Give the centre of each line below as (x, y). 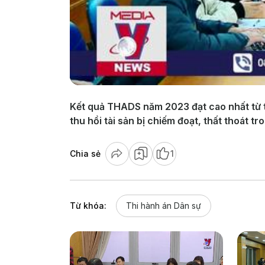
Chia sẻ (85, 153)
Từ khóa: (88, 205)
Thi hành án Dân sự (164, 205)
